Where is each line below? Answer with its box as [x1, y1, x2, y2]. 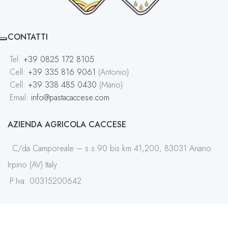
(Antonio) [98, 66, 129, 78]
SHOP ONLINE [8, 204, 61, 216]
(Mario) [97, 79, 123, 91]
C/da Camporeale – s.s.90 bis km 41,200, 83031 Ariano [10, 142, 211, 154]
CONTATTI [8, 31, 48, 43]
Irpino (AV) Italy [8, 159, 57, 170]
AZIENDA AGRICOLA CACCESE [8, 119, 126, 130]
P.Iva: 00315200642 [10, 175, 81, 187]
